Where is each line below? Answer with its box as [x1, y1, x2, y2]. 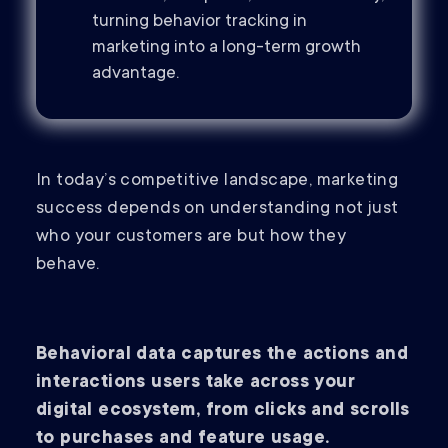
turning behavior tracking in [92, 12, 307, 33]
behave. [36, 255, 105, 276]
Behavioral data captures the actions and [36, 345, 408, 366]
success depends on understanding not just [36, 199, 399, 220]
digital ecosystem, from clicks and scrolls [36, 401, 410, 422]
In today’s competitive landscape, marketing [36, 171, 399, 192]
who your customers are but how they [36, 227, 346, 248]
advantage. [92, 64, 179, 85]
